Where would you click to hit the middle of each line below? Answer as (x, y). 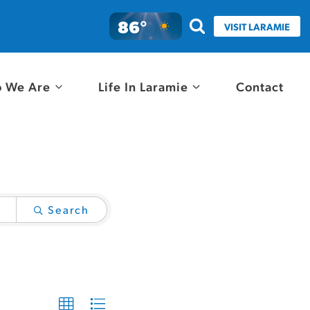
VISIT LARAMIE (257, 26)
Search (69, 209)
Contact (259, 86)
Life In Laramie (144, 86)
